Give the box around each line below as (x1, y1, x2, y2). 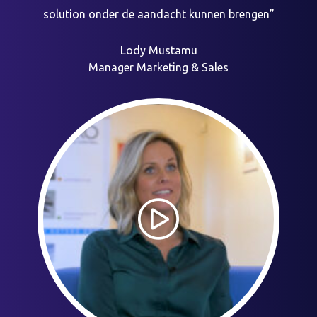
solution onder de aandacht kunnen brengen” (42, 7, 275, 21)
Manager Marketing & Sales (88, 60, 229, 74)
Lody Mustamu (120, 43, 197, 57)
